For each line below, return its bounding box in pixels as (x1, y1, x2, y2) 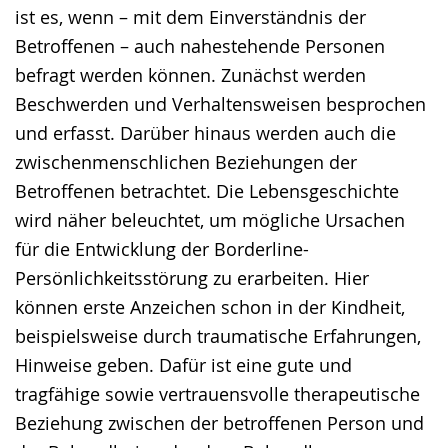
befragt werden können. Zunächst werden (15, 63, 366, 87)
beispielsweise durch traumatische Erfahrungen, (15, 324, 421, 348)
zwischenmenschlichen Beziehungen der (15, 150, 357, 174)
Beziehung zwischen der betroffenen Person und (15, 411, 424, 435)
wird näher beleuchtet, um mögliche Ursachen (15, 208, 405, 232)
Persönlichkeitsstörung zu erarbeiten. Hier (15, 266, 369, 290)
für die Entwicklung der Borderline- (15, 237, 309, 261)
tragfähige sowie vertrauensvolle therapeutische (15, 382, 420, 406)
